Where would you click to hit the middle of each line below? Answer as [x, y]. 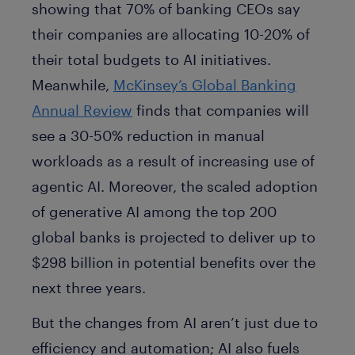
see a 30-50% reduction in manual [148, 135]
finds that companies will [221, 110]
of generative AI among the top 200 [154, 211]
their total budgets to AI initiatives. [151, 59]
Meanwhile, [73, 84]
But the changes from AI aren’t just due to [175, 323]
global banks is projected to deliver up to [174, 237]
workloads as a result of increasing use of [173, 160]
